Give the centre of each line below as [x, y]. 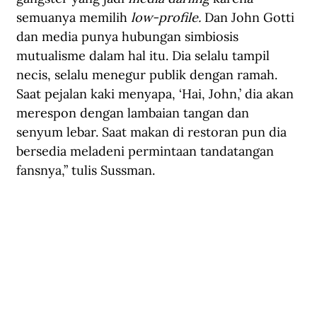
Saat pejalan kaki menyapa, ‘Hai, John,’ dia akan [157, 94]
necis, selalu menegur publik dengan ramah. [149, 75]
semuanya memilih [74, 18]
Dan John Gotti [249, 18]
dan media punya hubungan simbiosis [129, 37]
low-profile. [166, 18]
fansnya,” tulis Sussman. [86, 171]
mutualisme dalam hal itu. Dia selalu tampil [145, 56]
